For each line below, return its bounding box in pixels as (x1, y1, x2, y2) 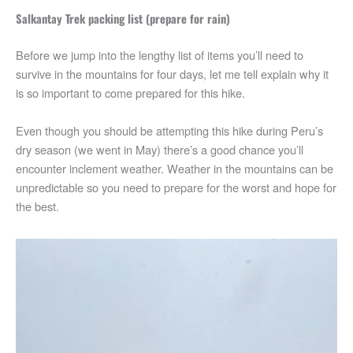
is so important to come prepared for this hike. (16, 84, 245, 102)
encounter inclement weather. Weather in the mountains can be (16, 159, 333, 176)
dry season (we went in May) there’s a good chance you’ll (16, 140, 303, 158)
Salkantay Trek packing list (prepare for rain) (16, 10, 230, 28)
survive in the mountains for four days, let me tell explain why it (16, 65, 329, 83)
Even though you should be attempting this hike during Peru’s (16, 121, 323, 139)
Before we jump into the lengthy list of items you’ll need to (16, 46, 303, 64)
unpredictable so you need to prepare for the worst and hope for (16, 178, 336, 195)
